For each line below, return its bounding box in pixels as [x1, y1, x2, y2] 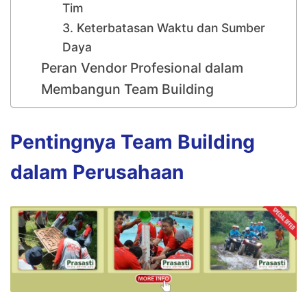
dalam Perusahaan [10, 160, 184, 184]
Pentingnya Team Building [10, 130, 255, 153]
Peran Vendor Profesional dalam [41, 59, 244, 76]
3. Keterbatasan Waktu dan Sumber [62, 20, 265, 35]
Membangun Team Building [41, 80, 214, 97]
